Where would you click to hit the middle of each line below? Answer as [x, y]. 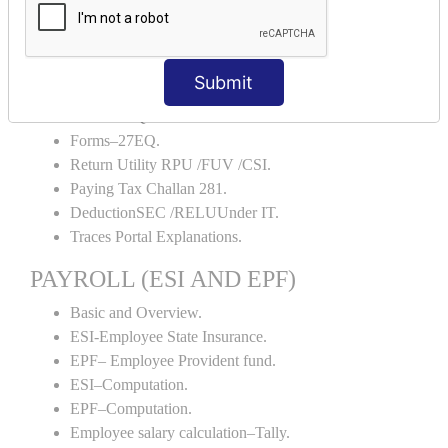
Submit [224, 82]
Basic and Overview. [136, 312]
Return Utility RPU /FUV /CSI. [170, 164]
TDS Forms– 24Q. [129, 68]
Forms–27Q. [110, 116]
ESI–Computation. [129, 384]
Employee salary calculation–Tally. [180, 432]
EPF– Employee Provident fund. [173, 360]
